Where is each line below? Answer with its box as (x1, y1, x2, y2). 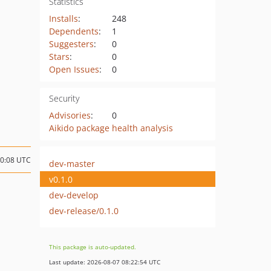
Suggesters (48, 38, 94, 50)
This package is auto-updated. (49, 243, 136, 251)
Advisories (48, 109, 91, 121)
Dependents (48, 25, 99, 37)
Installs (48, 13, 78, 24)
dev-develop (49, 189, 99, 201)
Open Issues (48, 64, 99, 75)
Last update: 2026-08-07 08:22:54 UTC (49, 258, 160, 266)
